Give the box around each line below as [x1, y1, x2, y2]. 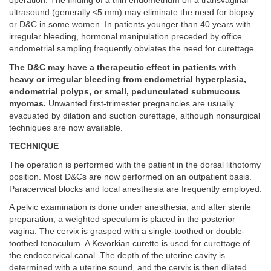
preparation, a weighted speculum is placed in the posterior [9, 215, 235, 224]
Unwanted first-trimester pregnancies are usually [46, 99, 234, 108]
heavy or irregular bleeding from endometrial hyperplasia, [9, 74, 246, 84]
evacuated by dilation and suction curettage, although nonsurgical [9, 111, 260, 120]
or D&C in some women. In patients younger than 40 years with [9, 20, 251, 30]
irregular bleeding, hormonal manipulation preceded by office [9, 32, 242, 42]
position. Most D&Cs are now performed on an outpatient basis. [9, 172, 252, 181]
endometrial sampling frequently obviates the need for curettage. [9, 44, 256, 54]
